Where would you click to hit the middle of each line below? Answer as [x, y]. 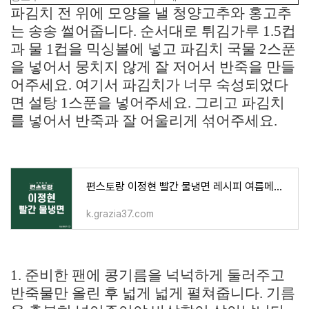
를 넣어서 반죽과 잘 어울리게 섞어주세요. [144, 121]
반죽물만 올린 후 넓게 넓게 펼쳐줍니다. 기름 [153, 293]
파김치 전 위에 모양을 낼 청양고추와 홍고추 [151, 13]
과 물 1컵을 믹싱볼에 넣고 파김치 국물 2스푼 [153, 49]
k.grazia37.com [120, 214]
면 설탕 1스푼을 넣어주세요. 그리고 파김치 [148, 103]
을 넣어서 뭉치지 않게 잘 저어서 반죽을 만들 [153, 67]
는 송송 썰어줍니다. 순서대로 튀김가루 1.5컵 [153, 31]
